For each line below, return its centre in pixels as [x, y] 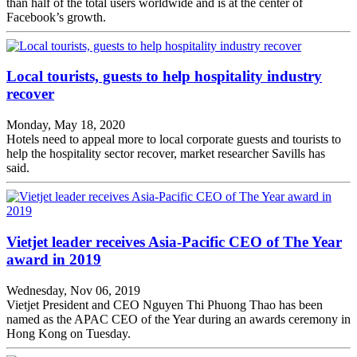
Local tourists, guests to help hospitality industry [164, 76]
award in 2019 [54, 259]
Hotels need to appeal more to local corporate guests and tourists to [174, 139]
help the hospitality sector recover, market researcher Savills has [166, 154]
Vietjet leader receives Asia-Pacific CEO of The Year [174, 241]
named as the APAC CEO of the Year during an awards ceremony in [178, 319]
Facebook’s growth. [56, 17]
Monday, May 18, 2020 [66, 125]
